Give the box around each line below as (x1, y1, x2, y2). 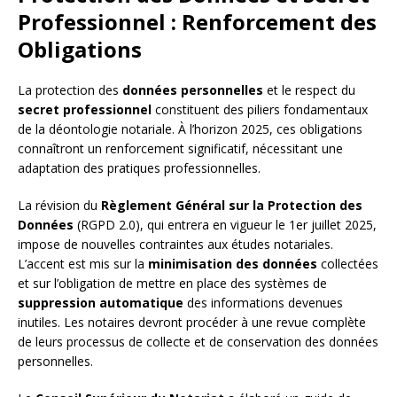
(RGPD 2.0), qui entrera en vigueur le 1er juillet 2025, (74, 216, 377, 234)
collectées (317, 255, 378, 273)
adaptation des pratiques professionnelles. (18, 160, 261, 177)
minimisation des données (148, 255, 317, 273)
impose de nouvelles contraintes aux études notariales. (18, 236, 333, 253)
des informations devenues (183, 294, 343, 312)
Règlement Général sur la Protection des (101, 197, 362, 214)
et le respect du (263, 82, 355, 99)
